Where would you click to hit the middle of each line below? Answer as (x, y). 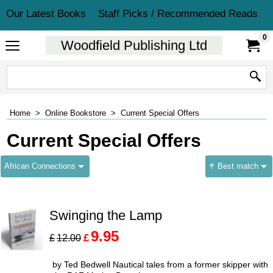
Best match (236, 166)
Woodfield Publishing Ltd (134, 45)
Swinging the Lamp (106, 215)
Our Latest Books (46, 14)
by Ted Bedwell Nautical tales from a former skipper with (160, 264)
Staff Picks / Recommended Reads (178, 14)
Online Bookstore (76, 113)
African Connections (40, 166)
